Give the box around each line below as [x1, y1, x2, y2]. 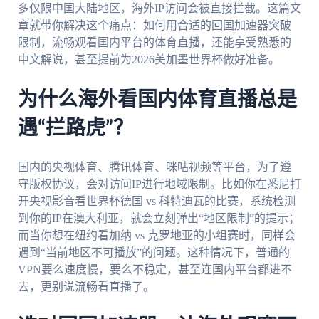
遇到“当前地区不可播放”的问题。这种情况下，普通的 [17, 246, 290, 258]
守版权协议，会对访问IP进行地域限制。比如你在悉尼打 [17, 177, 301, 190]
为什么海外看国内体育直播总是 [17, 90, 297, 110]
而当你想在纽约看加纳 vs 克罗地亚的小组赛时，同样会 [17, 229, 296, 241]
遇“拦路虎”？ [17, 118, 133, 139]
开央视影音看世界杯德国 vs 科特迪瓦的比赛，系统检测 [17, 194, 296, 207]
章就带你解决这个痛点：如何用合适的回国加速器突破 [17, 19, 291, 32]
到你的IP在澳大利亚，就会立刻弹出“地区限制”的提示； [17, 211, 300, 224]
